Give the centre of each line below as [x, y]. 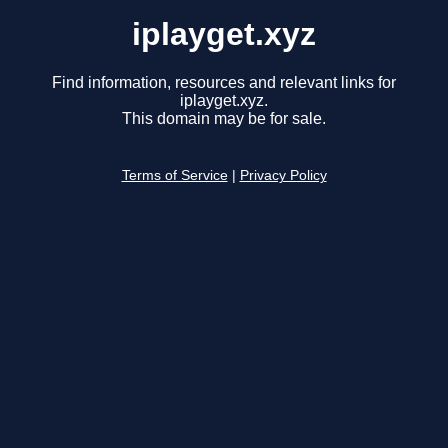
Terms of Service [174, 176]
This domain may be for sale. [224, 119]
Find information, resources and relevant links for [224, 83]
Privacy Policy [283, 176]
